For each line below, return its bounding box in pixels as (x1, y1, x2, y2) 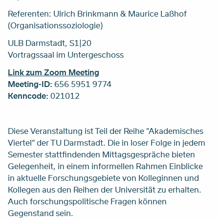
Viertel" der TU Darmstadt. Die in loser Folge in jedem (8, 136, 205, 148)
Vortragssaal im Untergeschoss (8, 48, 124, 60)
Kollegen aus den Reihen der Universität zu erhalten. (8, 183, 201, 195)
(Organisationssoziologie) (8, 19, 105, 31)
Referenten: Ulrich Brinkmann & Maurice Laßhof (8, 7, 187, 19)
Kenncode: (8, 89, 48, 101)
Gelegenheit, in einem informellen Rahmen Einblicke (8, 160, 203, 172)
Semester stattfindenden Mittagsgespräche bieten (8, 148, 195, 160)
